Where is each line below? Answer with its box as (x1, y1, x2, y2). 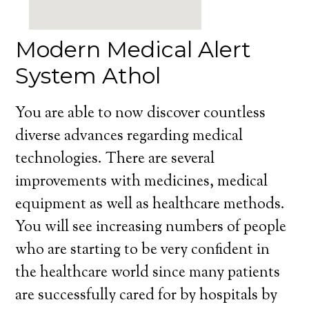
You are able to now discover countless (15, 103, 266, 125)
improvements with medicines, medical (15, 171, 268, 193)
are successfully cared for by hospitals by (15, 285, 278, 307)
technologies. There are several (15, 148, 215, 170)
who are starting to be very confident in (15, 239, 270, 261)
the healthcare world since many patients (15, 262, 281, 284)
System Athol (15, 62, 161, 89)
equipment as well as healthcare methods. (15, 194, 286, 216)
